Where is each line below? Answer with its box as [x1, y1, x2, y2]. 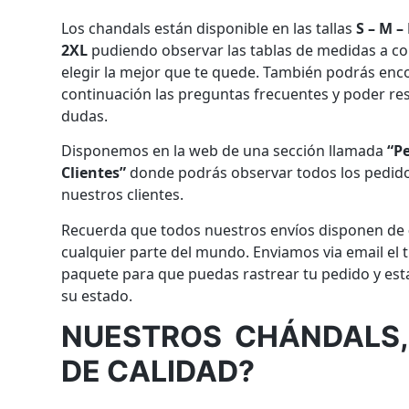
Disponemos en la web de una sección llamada [61, 141, 388, 162]
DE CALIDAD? [61, 353, 256, 390]
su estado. [61, 285, 133, 306]
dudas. [61, 105, 109, 126]
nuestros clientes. [61, 184, 184, 205]
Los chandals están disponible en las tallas [61, 17, 357, 38]
